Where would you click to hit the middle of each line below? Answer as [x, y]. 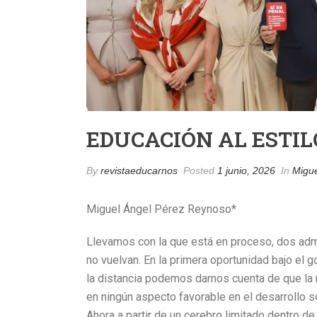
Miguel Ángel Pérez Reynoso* [161, 209]
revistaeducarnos [139, 171]
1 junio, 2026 [246, 171]
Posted [199, 171]
